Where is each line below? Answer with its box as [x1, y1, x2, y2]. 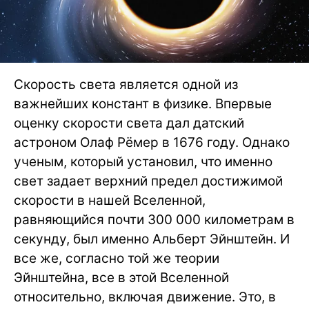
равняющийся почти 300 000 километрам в [14, 212, 295, 228]
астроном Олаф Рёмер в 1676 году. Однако [14, 134, 290, 151]
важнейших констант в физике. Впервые [14, 96, 272, 112]
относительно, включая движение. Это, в [14, 289, 276, 306]
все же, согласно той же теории [14, 250, 219, 267]
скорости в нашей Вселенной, [14, 192, 206, 209]
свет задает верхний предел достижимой [14, 173, 283, 190]
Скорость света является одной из [14, 77, 238, 93]
